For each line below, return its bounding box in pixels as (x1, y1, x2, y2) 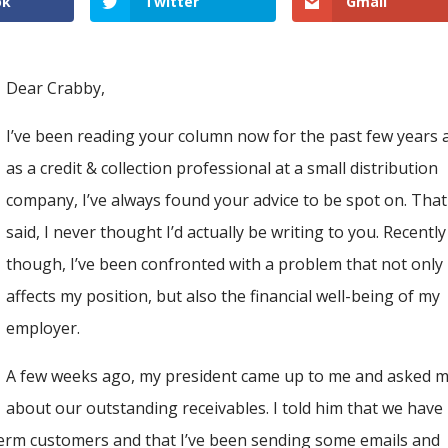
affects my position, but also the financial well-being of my (6, 285, 441, 307)
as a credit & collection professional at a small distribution (6, 157, 439, 179)
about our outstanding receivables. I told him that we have (6, 397, 444, 419)
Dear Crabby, (6, 77, 106, 99)
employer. (6, 317, 85, 339)
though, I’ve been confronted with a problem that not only (6, 253, 444, 275)
